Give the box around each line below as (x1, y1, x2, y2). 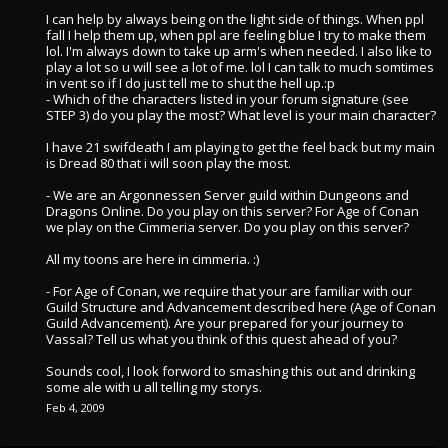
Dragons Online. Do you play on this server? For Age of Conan (46, 202, 419, 220)
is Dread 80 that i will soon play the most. (46, 154, 291, 172)
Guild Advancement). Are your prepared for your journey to (46, 314, 404, 332)
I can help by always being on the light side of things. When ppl (46, 10, 424, 28)
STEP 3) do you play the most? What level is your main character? (46, 106, 436, 124)
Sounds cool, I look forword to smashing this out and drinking (46, 362, 415, 380)
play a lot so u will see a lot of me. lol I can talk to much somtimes (46, 58, 434, 76)
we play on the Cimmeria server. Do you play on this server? (46, 218, 409, 236)
